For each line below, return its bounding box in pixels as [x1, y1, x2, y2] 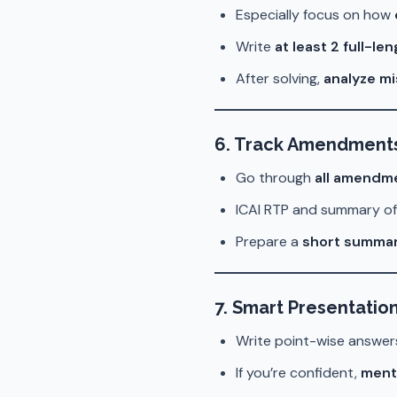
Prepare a [236, 232, 302, 251]
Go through [236, 168, 315, 187]
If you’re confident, [236, 363, 361, 382]
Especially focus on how [236, 5, 394, 24]
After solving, [236, 69, 323, 88]
